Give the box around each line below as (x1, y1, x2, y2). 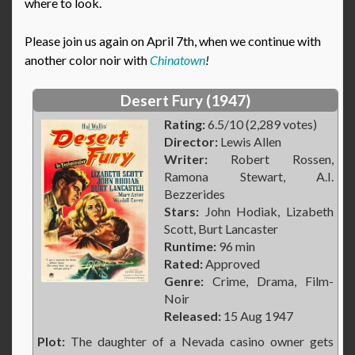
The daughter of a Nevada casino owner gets (65, 334, 334, 349)
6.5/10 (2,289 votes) (205, 116, 317, 132)
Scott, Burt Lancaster (164, 221, 278, 237)
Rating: (164, 116, 205, 132)
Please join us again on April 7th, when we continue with (25, 33, 321, 49)
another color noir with (25, 52, 150, 68)
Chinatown (150, 52, 205, 68)
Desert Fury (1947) (120, 91, 250, 110)
